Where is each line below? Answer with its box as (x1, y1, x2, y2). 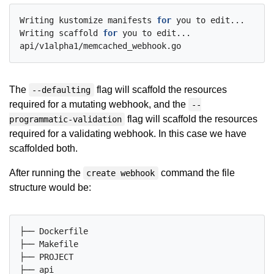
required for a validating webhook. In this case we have (9, 128, 246, 139)
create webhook (86, 168, 155, 178)
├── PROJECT (20, 252, 73, 262)
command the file (158, 168, 235, 178)
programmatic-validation (9, 114, 122, 124)
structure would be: (9, 182, 91, 193)
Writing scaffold (20, 28, 103, 38)
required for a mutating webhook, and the (9, 99, 188, 109)
